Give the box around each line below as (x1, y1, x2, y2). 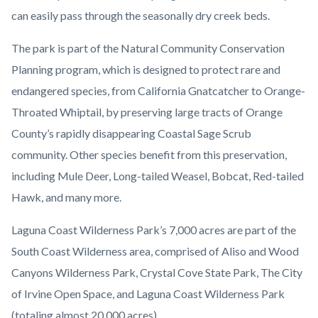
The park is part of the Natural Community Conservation (11, 41, 285, 55)
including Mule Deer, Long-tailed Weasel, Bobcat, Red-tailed (11, 169, 304, 183)
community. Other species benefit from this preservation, (11, 148, 287, 162)
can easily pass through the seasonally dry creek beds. (11, 9, 270, 23)
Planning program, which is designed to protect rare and (11, 62, 280, 77)
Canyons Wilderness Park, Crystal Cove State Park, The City (11, 265, 302, 280)
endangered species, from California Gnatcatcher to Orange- (11, 84, 305, 98)
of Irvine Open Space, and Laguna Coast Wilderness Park (11, 287, 285, 301)
